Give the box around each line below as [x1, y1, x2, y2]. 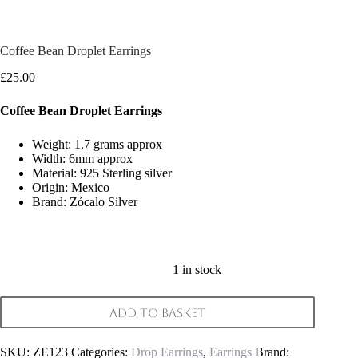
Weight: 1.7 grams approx [32, 137, 162, 152]
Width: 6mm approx [32, 152, 133, 166]
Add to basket [109, 305, 206, 320]
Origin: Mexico [32, 181, 109, 195]
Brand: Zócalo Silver [32, 195, 137, 209]
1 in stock [173, 263, 221, 277]
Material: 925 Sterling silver [32, 166, 172, 181]
